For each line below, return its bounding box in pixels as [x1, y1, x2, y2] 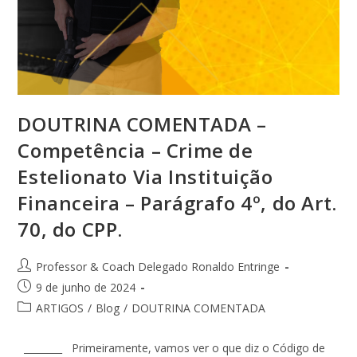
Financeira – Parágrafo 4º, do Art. [18, 189, 337, 216]
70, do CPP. [18, 215, 124, 242]
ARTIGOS [36, 300, 84, 316]
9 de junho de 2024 [36, 279, 136, 295]
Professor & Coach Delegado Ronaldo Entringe [36, 258, 280, 274]
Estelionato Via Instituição [18, 163, 273, 190]
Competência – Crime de [18, 136, 253, 163]
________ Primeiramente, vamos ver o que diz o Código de [18, 339, 326, 355]
